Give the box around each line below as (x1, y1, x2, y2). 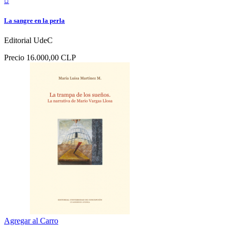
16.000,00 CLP (26, 53, 76, 62)
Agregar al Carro (4, 216, 58, 225)
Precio (4, 53, 24, 62)
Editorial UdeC (4, 36, 53, 45)
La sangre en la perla (4, 17, 65, 25)
